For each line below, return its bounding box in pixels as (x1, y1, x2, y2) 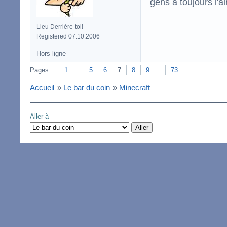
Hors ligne (36, 49, 66, 57)
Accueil (30, 83, 54, 92)
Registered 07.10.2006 (36, 32, 100, 40)
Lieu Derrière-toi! (36, 23, 83, 30)
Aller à (30, 112, 49, 120)
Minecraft (119, 83, 150, 92)
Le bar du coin (63, 83, 110, 92)
